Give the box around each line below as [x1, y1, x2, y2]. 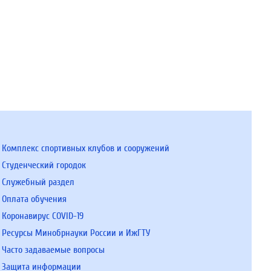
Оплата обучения [1, 194, 67, 204]
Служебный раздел [1, 177, 74, 188]
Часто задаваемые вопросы [1, 244, 105, 255]
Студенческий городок [1, 160, 86, 171]
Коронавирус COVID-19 [1, 211, 83, 221]
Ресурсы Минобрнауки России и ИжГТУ [1, 227, 150, 238]
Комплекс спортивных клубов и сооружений [1, 143, 169, 154]
